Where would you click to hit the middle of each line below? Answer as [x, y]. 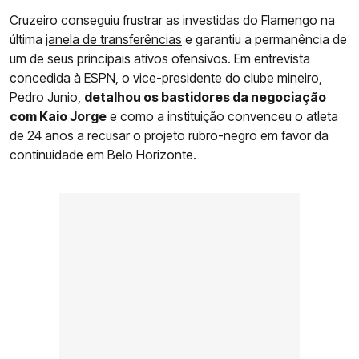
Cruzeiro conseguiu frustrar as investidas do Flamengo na [172, 20]
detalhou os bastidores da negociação [205, 97]
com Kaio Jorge [58, 117]
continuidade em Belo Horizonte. [103, 155]
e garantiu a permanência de [264, 40]
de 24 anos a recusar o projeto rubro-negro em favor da [169, 136]
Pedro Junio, [47, 97]
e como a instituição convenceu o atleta [222, 117]
